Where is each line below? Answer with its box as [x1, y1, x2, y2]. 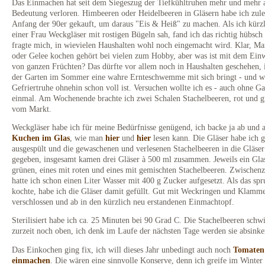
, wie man [70, 132, 105, 143]
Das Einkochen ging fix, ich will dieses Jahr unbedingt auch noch [12, 244, 233, 254]
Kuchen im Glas [12, 132, 70, 143]
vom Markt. [12, 104, 51, 114]
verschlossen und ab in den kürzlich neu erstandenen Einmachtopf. [12, 196, 234, 206]
